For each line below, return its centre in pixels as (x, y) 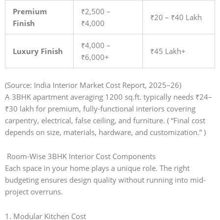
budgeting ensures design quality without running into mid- (105, 180)
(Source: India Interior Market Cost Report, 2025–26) (93, 85)
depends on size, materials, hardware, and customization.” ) (105, 132)
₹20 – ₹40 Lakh (176, 17)
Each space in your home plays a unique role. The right (97, 168)
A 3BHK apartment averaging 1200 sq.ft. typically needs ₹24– (109, 96)
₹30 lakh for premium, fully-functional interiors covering (100, 108)
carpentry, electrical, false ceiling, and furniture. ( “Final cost (105, 120)
